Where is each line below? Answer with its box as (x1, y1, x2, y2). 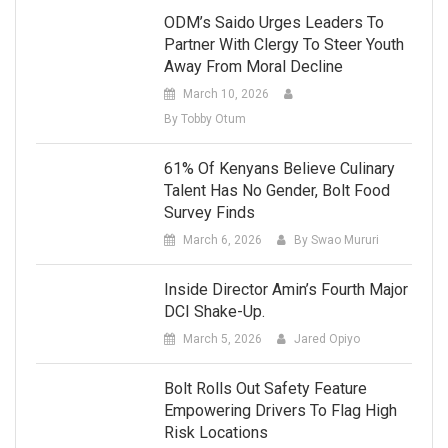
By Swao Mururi (293, 233, 379, 248)
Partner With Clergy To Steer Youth (163, 35, 404, 55)
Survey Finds (163, 203, 255, 223)
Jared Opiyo (293, 332, 360, 347)
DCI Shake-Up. (163, 302, 265, 322)
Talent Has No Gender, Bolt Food (163, 181, 390, 201)
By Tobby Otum (163, 112, 246, 127)
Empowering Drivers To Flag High (163, 401, 397, 421)
